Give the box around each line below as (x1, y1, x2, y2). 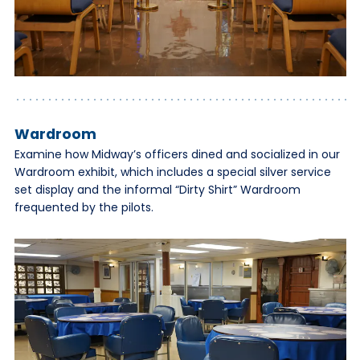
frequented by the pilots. (14, 198, 153, 215)
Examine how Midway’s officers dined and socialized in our (14, 145, 340, 162)
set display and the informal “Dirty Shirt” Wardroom (14, 181, 301, 198)
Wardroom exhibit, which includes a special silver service (14, 163, 331, 180)
